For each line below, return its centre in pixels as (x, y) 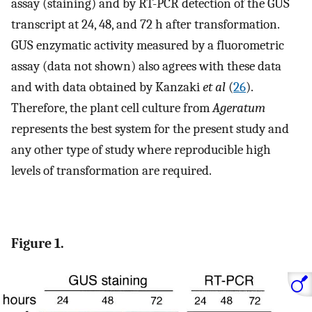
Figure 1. (38, 243)
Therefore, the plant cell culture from (112, 108)
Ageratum (239, 108)
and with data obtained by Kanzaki (107, 87)
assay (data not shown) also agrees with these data (146, 66)
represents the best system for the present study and (150, 128)
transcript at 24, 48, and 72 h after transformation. (145, 24)
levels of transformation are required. (111, 170)
